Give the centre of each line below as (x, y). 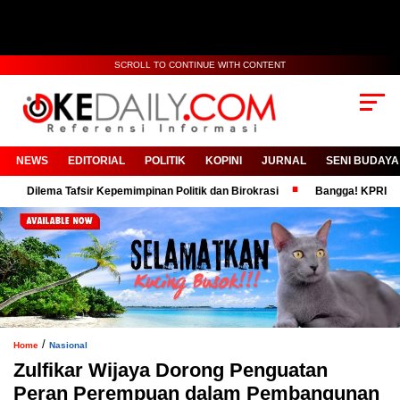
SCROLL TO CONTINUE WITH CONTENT (200, 65)
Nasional (68, 345)
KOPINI (224, 161)
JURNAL (284, 161)
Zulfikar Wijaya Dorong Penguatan (171, 370)
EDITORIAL (96, 161)
